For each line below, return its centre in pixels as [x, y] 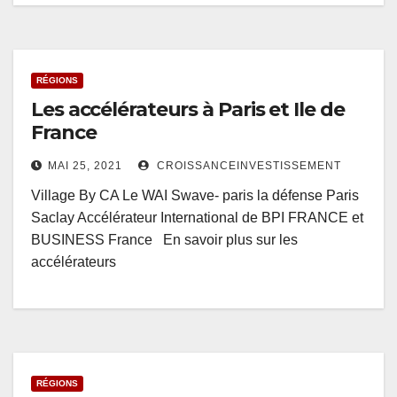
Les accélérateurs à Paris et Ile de [188, 110]
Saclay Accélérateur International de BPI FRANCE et [197, 218]
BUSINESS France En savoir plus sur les [164, 240]
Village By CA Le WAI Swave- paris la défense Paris [195, 196]
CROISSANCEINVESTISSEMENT [247, 166]
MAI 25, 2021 [85, 166]
